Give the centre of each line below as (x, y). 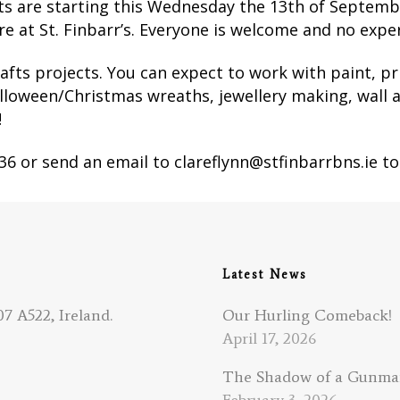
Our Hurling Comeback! (307, 315)
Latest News (265, 274)
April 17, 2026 (269, 338)
